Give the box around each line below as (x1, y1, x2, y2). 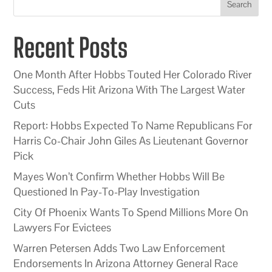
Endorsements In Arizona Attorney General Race (13, 256, 239, 270)
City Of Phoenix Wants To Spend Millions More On (13, 205, 249, 219)
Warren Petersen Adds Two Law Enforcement (13, 240, 226, 255)
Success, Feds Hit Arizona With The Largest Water (13, 82, 246, 97)
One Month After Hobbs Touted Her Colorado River (13, 67, 253, 81)
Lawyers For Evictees (13, 220, 112, 234)
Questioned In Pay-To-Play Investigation (13, 184, 200, 199)
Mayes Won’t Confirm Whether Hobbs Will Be (13, 169, 225, 183)
